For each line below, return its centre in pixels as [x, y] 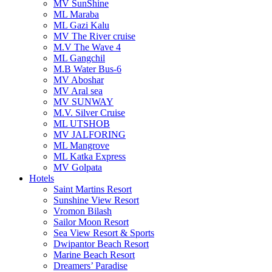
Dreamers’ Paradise [90, 266]
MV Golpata [78, 167]
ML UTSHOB [82, 124]
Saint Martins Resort [93, 189]
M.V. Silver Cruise [89, 113]
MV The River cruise [94, 36]
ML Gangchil [79, 58]
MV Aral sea [78, 91]
